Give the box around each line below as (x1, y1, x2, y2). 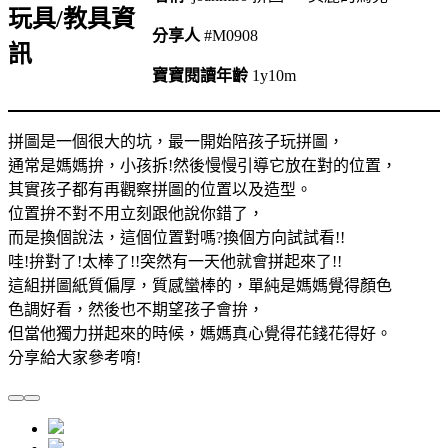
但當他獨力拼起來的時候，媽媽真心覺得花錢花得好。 (8, 324, 392, 342)
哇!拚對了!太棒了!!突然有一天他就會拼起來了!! (8, 252, 342, 270)
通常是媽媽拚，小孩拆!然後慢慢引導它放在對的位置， (8, 156, 397, 174)
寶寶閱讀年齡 (151, 66, 248, 84)
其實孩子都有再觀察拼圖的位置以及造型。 (8, 180, 312, 198)
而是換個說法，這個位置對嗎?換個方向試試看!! (8, 228, 345, 246)
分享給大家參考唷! (8, 348, 141, 366)
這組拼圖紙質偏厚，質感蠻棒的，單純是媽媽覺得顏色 (8, 276, 392, 294)
